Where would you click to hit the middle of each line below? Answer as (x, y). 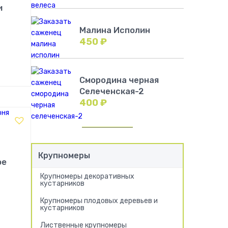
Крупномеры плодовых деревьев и (99, 201)
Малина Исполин (115, 30)
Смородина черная (119, 80)
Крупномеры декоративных (87, 176)
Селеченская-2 (112, 91)
